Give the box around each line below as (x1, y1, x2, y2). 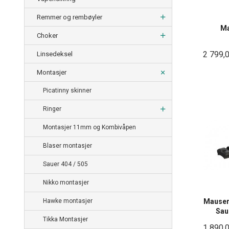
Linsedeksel (37, 50, 73, 58)
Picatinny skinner (43, 87, 91, 95)
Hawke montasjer (43, 197, 93, 205)
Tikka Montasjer (43, 216, 88, 223)
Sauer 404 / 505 (43, 161, 88, 168)
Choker (37, 32, 58, 40)
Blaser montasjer (43, 142, 92, 150)
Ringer (43, 105, 61, 113)
